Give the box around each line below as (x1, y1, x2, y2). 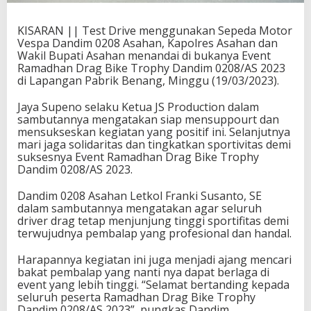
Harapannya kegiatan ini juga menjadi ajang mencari (17, 251, 292, 267)
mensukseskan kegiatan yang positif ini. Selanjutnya (17, 124, 290, 140)
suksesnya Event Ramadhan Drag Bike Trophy (17, 149, 259, 165)
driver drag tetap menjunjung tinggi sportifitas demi (17, 212, 289, 228)
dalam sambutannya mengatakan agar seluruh (17, 200, 262, 216)
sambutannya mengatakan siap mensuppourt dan (17, 111, 279, 127)
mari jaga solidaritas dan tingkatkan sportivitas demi (17, 136, 291, 152)
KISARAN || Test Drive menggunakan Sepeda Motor (17, 22, 292, 38)
